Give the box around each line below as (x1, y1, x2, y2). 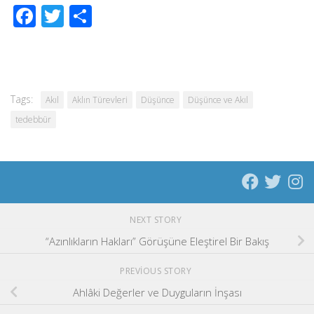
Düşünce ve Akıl (188, 94, 248, 106)
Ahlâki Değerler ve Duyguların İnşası (72, 285, 242, 299)
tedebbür (15, 114, 51, 125)
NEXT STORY (130, 214, 184, 226)
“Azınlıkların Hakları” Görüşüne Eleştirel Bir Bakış (45, 233, 269, 248)
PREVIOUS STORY (120, 264, 194, 277)
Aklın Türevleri (72, 94, 128, 106)
